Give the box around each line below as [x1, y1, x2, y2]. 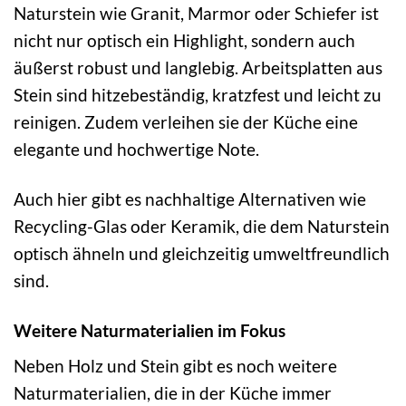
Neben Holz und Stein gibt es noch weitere [14, 355, 337, 377]
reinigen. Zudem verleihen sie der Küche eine [14, 111, 358, 132]
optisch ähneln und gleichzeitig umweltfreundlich [14, 242, 390, 264]
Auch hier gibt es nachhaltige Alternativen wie [14, 188, 366, 209]
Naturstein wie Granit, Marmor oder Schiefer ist [14, 2, 379, 24]
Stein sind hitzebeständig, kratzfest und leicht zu [14, 83, 382, 105]
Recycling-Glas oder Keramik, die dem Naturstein [14, 215, 390, 237]
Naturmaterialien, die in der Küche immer [14, 382, 332, 404]
